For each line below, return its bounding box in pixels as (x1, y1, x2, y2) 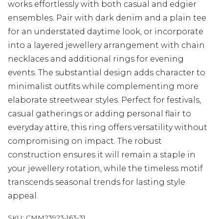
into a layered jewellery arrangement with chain (8, 40, 205, 50)
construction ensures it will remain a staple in (8, 150, 196, 159)
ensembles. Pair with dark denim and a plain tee (8, 13, 206, 22)
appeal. (8, 191, 38, 200)
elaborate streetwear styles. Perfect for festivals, (8, 95, 201, 105)
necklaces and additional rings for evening (8, 54, 184, 64)
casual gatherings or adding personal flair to (8, 109, 191, 118)
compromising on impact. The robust (8, 136, 162, 146)
